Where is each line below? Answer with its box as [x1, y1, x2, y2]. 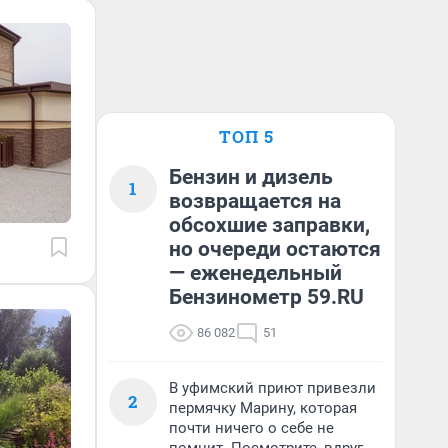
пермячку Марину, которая [169, 399, 357, 417]
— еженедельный [169, 261, 342, 285]
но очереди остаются [169, 237, 381, 261]
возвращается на [169, 189, 341, 213]
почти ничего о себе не [169, 419, 334, 437]
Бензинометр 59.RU [169, 285, 364, 309]
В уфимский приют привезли [169, 379, 376, 397]
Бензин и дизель [169, 165, 333, 189]
